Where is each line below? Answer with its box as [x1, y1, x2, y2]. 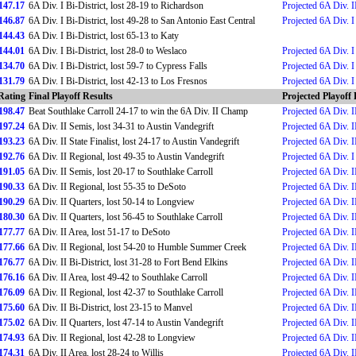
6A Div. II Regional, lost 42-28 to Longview [29, 332, 195, 343]
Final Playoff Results [29, 91, 113, 102]
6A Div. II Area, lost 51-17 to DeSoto [29, 226, 170, 238]
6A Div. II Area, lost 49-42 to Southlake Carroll [29, 272, 207, 283]
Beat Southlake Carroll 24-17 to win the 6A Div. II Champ [29, 106, 248, 117]
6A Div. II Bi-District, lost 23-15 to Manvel [29, 302, 192, 313]
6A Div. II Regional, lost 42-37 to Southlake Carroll [29, 287, 223, 298]
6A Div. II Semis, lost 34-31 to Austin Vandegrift [29, 121, 214, 132]
